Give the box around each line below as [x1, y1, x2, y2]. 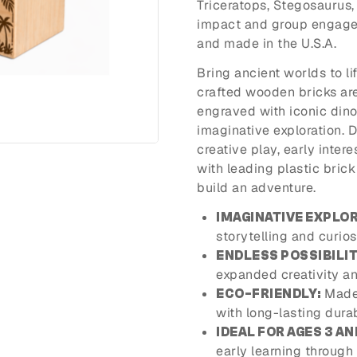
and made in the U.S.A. [197, 35, 336, 53]
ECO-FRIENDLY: [216, 286, 321, 301]
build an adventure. [197, 179, 316, 197]
